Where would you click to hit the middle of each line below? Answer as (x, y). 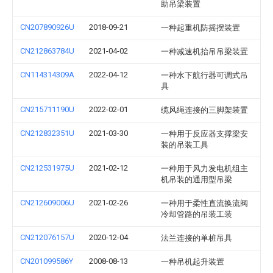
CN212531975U (47, 168)
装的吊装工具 (185, 145)
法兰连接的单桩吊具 (197, 238)
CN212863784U (47, 51)
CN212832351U (47, 133)
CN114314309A (47, 75)
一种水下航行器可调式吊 (204, 75)
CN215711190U (47, 109)
